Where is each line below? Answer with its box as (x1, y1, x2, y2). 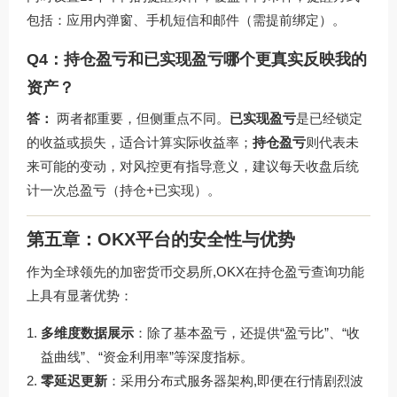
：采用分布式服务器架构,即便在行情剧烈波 (107, 372, 363, 388)
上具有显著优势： (27, 287, 133, 303)
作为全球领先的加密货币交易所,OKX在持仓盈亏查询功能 (27, 263, 364, 279)
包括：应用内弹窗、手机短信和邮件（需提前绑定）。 (27, 12, 346, 28)
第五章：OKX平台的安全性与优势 (27, 229, 295, 249)
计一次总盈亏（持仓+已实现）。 (27, 183, 221, 198)
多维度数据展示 (41, 324, 134, 340)
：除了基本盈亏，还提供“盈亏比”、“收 (134, 324, 360, 340)
